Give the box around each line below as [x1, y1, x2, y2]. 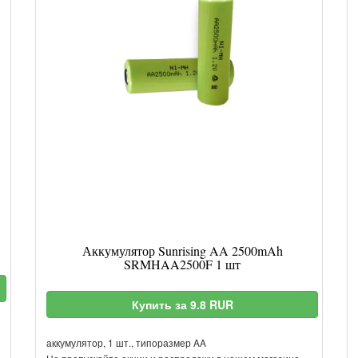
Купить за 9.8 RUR [131, 296, 233, 312]
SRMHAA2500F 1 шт [124, 256, 241, 272]
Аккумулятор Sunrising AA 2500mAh [82, 242, 283, 259]
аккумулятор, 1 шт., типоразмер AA [46, 336, 206, 349]
